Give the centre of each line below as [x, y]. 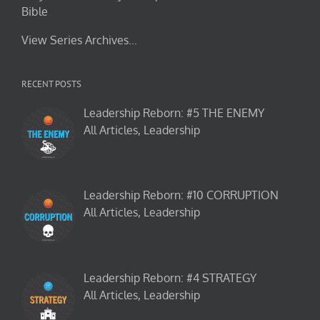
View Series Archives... [79, 40]
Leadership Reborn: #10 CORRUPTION [181, 195]
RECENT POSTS [51, 84]
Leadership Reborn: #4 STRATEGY [170, 278]
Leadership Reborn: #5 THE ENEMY [174, 112]
